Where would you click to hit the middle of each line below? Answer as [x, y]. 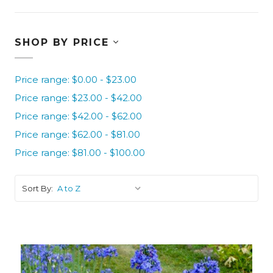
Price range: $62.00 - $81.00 [77, 134]
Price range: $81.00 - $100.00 [80, 152]
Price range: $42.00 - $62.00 [78, 116]
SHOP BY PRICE [64, 42]
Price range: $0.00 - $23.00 [75, 79]
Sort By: [37, 188]
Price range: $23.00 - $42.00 [78, 97]
